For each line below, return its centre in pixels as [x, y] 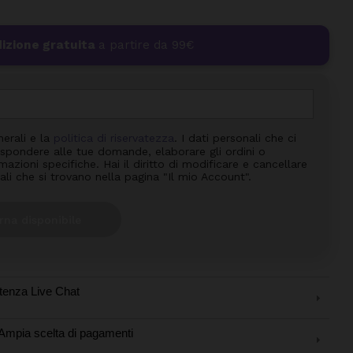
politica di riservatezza [114, 138]
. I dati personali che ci [235, 138]
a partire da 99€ [146, 45]
